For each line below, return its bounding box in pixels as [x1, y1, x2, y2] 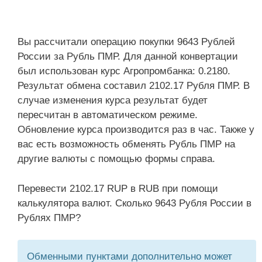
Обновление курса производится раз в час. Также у [18, 124, 254, 135]
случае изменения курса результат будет [18, 95, 208, 106]
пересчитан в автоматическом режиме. [18, 109, 198, 120]
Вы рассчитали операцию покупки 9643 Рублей [18, 36, 235, 47]
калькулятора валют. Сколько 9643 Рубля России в [18, 197, 251, 209]
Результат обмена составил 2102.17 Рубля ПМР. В [18, 80, 250, 91]
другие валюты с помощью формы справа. [18, 153, 215, 164]
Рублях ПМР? [18, 212, 81, 223]
